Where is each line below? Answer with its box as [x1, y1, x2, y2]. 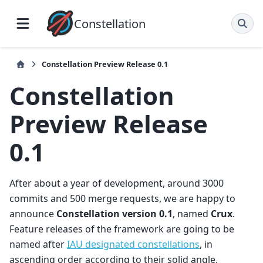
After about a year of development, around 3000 [9, 177, 224, 190]
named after [9, 238, 67, 251]
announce [9, 207, 56, 221]
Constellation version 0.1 [56, 207, 173, 221]
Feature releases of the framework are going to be [9, 222, 234, 236]
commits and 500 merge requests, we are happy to [9, 192, 235, 205]
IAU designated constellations [67, 238, 200, 251]
